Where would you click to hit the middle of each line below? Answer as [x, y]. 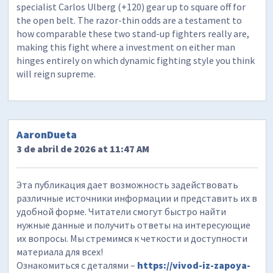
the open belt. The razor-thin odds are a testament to [129, 20]
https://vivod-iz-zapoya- [194, 265]
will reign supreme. [56, 73]
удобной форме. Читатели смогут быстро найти [122, 212]
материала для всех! [60, 252]
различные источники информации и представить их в [137, 198]
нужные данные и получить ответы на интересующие [134, 225]
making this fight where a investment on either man [126, 47]
